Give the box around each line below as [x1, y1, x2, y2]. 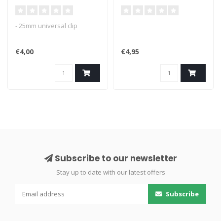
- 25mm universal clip [15, 21, 77, 30]
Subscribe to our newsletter [52, 152, 177, 164]
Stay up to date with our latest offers [56, 168, 165, 177]
